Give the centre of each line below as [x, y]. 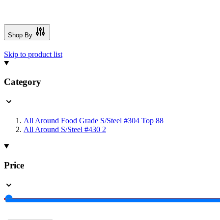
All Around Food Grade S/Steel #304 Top [89, 121]
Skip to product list [33, 54]
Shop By [20, 35]
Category [23, 82]
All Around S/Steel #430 [62, 130]
